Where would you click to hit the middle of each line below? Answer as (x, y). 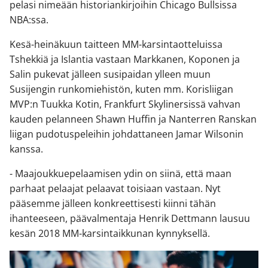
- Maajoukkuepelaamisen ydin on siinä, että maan (121, 174)
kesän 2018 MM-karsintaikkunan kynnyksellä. (110, 234)
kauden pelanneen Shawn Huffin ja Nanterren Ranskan (133, 119)
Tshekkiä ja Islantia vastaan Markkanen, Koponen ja (125, 60)
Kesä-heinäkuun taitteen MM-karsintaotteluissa (116, 45)
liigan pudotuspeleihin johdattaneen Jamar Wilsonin (127, 134)
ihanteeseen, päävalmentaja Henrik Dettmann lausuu (130, 219)
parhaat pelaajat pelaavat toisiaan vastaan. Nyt (115, 189)
